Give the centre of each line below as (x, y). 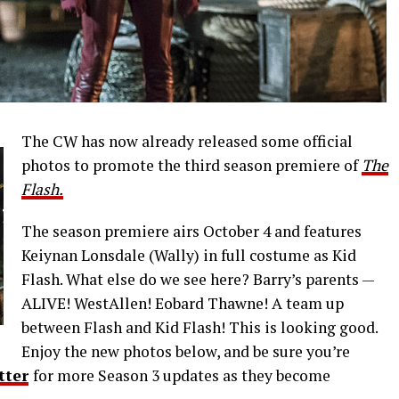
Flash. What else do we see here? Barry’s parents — (198, 279)
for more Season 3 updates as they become (182, 375)
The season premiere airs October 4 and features (191, 231)
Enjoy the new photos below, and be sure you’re (186, 351)
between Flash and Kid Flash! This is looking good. (199, 327)
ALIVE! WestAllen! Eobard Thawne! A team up (183, 303)
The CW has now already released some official (187, 141)
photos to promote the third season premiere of (191, 165)
